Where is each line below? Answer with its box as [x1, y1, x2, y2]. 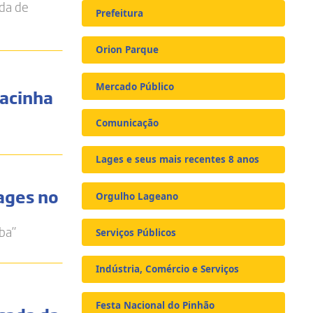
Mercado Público [96, 80, 175, 93]
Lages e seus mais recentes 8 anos [96, 153, 260, 166]
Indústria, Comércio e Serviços [96, 263, 240, 276]
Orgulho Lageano [96, 189, 179, 203]
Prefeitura [96, 6, 144, 20]
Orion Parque [96, 43, 159, 57]
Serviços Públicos [96, 226, 177, 239]
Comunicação [96, 116, 159, 129]
